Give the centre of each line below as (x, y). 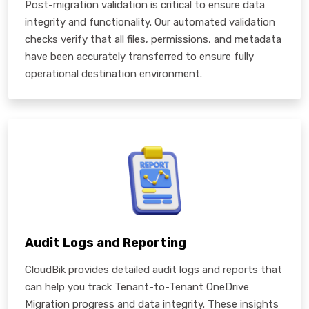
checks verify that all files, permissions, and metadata (153, 39)
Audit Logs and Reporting (106, 242)
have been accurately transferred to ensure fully (139, 56)
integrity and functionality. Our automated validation (150, 22)
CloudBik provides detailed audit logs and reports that (153, 269)
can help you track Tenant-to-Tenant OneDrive (137, 287)
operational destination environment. (113, 73)
